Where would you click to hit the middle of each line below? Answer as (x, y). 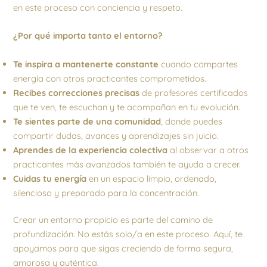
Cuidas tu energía (50, 178)
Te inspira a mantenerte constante (86, 64)
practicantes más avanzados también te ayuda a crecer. (127, 164)
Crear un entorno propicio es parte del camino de (113, 220)
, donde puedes (192, 121)
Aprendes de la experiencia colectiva (91, 150)
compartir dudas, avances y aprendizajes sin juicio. (116, 135)
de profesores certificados (194, 92)
